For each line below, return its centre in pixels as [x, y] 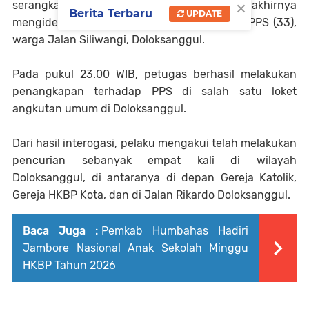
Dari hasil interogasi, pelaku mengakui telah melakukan [154, 143]
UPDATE [203, 13]
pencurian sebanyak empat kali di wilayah [154, 161]
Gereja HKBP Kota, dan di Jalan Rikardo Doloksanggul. [151, 195]
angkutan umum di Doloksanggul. [99, 109]
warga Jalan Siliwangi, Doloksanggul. [109, 40]
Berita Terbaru [111, 13]
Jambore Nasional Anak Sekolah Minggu [136, 248]
